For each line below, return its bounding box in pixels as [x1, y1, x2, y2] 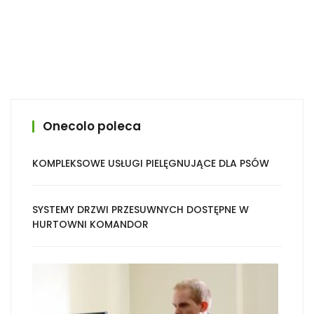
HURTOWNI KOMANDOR [32, 217, 149, 231]
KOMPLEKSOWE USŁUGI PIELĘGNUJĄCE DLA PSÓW [32, 156, 269, 170]
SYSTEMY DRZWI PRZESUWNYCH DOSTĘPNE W [32, 203, 249, 217]
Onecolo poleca [43, 118, 141, 135]
